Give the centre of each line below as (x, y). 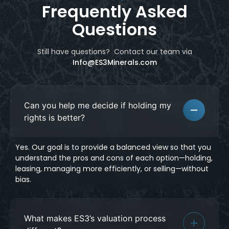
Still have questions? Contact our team (108, 51)
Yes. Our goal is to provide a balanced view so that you (113, 147)
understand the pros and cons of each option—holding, (114, 158)
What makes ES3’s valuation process (95, 218)
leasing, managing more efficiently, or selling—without (112, 168)
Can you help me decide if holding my (98, 105)
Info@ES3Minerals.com (114, 62)
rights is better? (54, 117)
